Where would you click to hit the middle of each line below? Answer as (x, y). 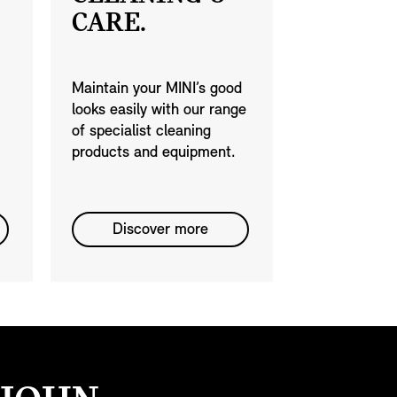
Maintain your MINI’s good (157, 90)
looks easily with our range (159, 111)
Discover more (160, 230)
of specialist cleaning (141, 132)
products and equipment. (154, 153)
